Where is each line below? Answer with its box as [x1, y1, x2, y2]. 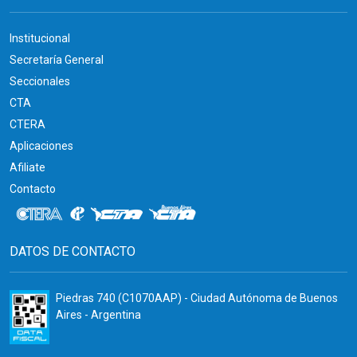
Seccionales [10, 75, 70, 88]
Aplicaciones [10, 139, 73, 152]
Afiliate [10, 161, 45, 174]
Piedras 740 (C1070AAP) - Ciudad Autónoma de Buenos [56, 292, 338, 304]
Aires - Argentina [56, 308, 141, 321]
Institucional [10, 32, 70, 45]
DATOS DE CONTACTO [10, 244, 135, 259]
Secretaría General [10, 53, 104, 66]
